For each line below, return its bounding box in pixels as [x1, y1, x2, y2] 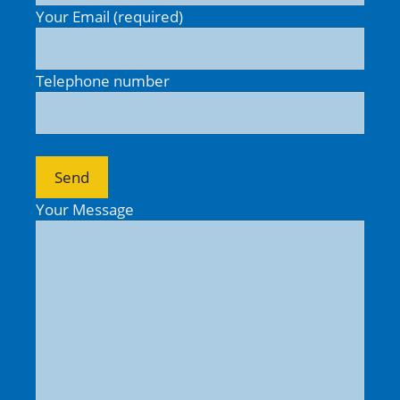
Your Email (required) [36, 6, 183, 28]
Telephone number [36, 71, 170, 92]
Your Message [36, 199, 134, 221]
